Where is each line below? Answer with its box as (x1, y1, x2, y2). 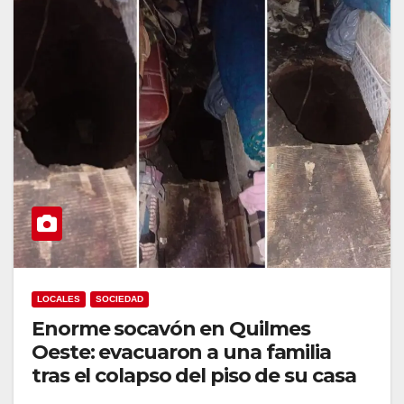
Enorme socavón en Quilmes (32, 317, 310, 342)
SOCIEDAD (96, 294, 143, 305)
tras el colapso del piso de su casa (32, 363, 356, 389)
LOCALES (37, 294, 80, 305)
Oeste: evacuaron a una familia (32, 340, 331, 365)
